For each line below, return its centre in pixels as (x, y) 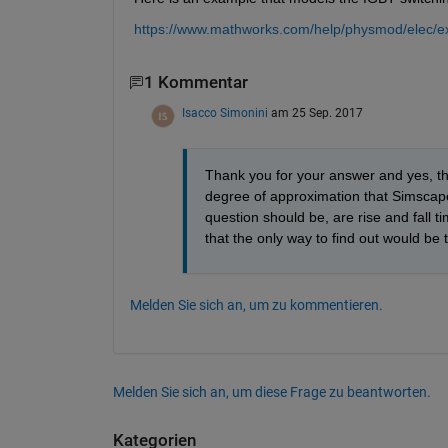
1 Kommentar (195, 83)
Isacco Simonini (224, 112)
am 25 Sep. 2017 (316, 112)
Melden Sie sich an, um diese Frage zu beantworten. (271, 391)
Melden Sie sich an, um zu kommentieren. (256, 304)
